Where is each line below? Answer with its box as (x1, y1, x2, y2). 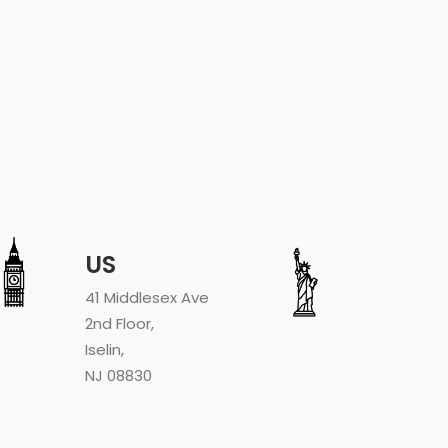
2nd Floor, (85, 313, 154, 334)
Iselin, (85, 339, 124, 360)
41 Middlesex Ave (85, 287, 209, 308)
